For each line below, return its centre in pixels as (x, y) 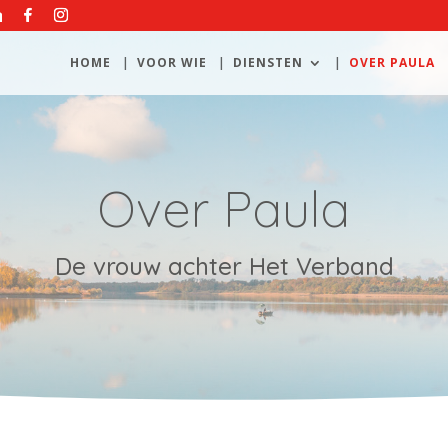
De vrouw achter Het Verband (224, 265)
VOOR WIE (172, 62)
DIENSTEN (268, 62)
